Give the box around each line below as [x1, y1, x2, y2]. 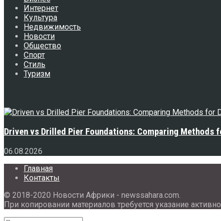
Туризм [24, 69, 50, 78]
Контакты [24, 173, 60, 183]
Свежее [4, 87, 39, 99]
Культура [24, 12, 57, 22]
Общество [24, 40, 61, 50]
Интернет [24, 3, 58, 13]
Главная [24, 163, 53, 173]
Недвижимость [24, 22, 81, 32]
